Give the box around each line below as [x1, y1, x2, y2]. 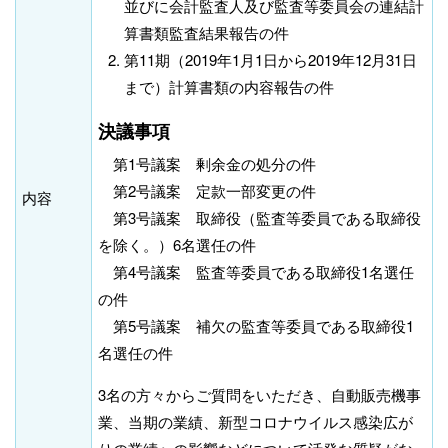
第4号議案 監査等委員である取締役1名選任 [98, 260, 414, 282]
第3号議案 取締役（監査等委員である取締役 [98, 206, 421, 228]
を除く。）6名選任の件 [98, 233, 256, 255]
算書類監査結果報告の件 [124, 22, 290, 44]
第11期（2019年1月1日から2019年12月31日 [124, 49, 418, 71]
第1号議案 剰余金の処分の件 [98, 152, 316, 174]
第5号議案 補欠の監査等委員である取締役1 [98, 314, 414, 336]
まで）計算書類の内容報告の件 [124, 76, 335, 98]
